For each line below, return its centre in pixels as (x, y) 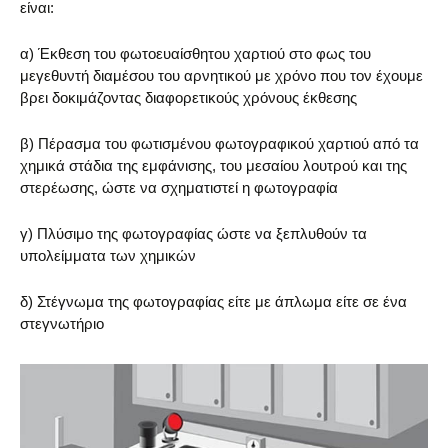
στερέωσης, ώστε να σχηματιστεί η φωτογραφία (179, 187)
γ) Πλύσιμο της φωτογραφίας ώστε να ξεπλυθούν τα (193, 233)
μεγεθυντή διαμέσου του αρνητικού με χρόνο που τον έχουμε (221, 75)
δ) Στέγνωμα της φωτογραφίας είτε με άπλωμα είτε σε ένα (213, 301)
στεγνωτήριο (62, 323)
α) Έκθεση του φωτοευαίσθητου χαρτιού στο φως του (195, 53)
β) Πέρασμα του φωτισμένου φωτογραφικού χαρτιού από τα (219, 143)
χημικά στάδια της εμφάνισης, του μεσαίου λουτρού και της (213, 165)
